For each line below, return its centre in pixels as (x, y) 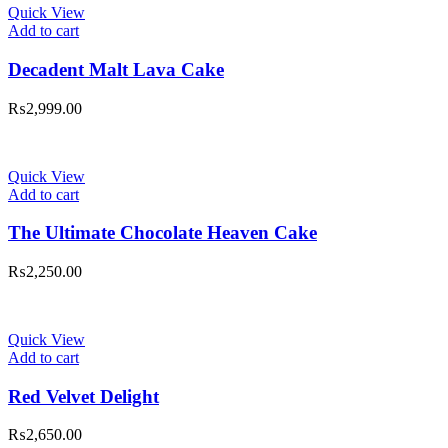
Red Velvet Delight (83, 396)
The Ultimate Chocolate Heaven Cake (162, 233)
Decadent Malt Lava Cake (116, 69)
